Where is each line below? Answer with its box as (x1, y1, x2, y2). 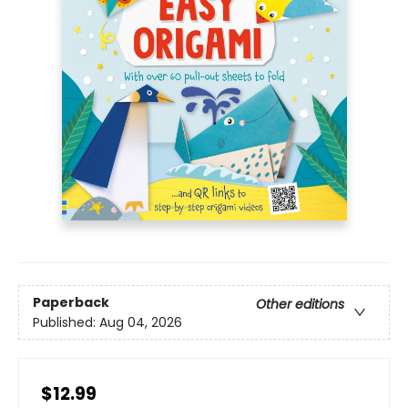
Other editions (256, 294, 344, 313)
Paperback (33, 292, 109, 311)
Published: (33, 312, 99, 331)
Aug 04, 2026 (99, 312, 182, 331)
